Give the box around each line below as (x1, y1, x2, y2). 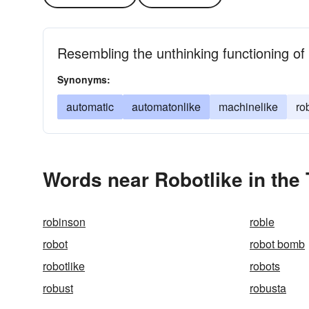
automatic (66, 99, 114, 114)
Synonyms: (57, 72, 110, 86)
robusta (250, 280, 286, 296)
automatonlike (132, 99, 201, 114)
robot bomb (250, 236, 305, 252)
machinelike (219, 99, 278, 114)
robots (250, 258, 280, 274)
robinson (43, 214, 86, 230)
